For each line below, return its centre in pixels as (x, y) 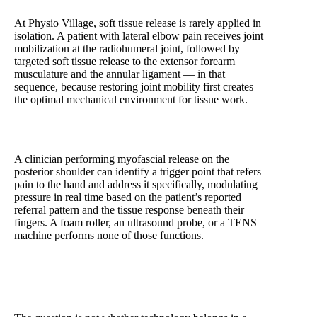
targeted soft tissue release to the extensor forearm (125, 62)
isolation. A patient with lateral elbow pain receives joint (139, 36)
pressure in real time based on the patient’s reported (128, 197)
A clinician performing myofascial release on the (122, 159)
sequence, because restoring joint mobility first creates (134, 87)
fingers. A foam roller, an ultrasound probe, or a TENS (136, 223)
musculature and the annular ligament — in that (120, 74)
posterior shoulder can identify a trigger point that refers (138, 172)
